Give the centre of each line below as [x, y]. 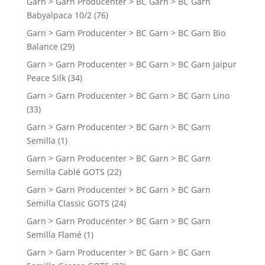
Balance [42, 47]
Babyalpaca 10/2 [59, 15]
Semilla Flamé [54, 235]
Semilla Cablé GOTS [65, 172]
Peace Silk [46, 78]
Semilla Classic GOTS [68, 203]
